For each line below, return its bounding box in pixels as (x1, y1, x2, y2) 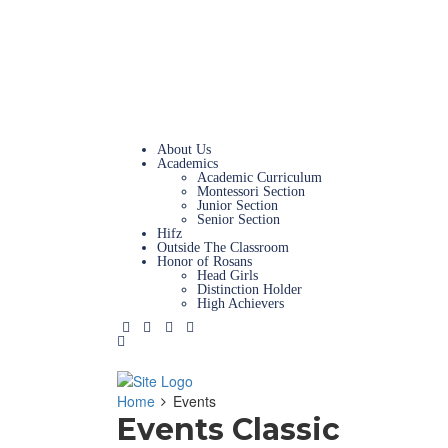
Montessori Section (197, 184, 305, 199)
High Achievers (197, 296, 284, 311)
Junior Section (197, 198, 278, 213)
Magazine (157, 14, 211, 29)
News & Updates (157, 28, 252, 43)
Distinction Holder (197, 282, 302, 297)
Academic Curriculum (197, 170, 322, 185)
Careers (157, 70, 199, 85)
